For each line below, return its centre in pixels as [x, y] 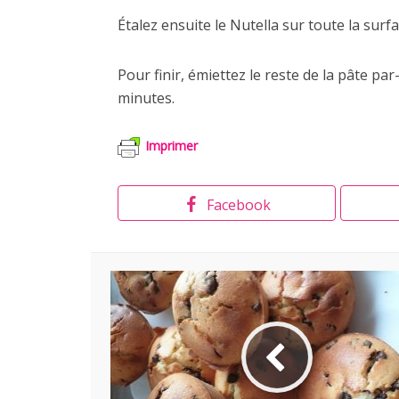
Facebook [238, 205]
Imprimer [171, 146]
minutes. [146, 98]
